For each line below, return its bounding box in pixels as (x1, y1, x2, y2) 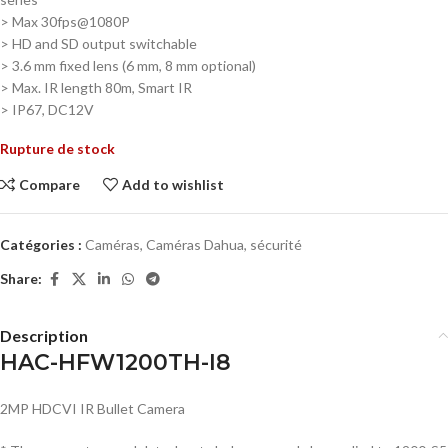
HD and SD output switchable (12, 34, 197, 52)
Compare (19, 175, 81, 193)
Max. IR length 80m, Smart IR (12, 78, 192, 96)
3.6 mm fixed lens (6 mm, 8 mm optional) (12, 56, 256, 74)
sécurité (250, 235, 302, 253)
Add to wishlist (122, 175, 225, 193)
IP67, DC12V (12, 100, 94, 118)
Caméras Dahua (146, 235, 244, 253)
